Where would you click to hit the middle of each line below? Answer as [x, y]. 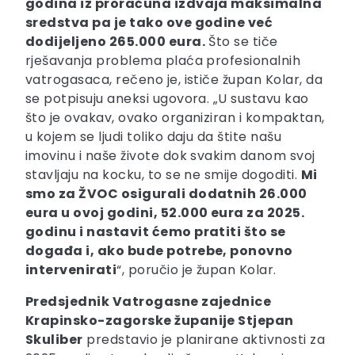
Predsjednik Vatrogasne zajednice [149, 302]
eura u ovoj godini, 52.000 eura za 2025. [165, 213]
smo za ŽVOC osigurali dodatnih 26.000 [166, 194]
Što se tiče [242, 42]
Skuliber [54, 340]
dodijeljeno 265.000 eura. [115, 42]
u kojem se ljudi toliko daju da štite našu [154, 137]
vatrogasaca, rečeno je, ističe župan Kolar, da [174, 80]
